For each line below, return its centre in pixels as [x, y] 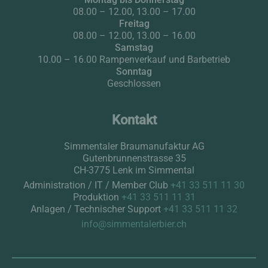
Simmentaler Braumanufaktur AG [134, 146]
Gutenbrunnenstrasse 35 [134, 158]
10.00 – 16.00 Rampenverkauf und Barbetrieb [134, 59]
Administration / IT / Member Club [97, 185]
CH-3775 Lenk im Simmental [134, 170]
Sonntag [134, 71]
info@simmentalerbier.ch [134, 224]
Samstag [134, 47]
